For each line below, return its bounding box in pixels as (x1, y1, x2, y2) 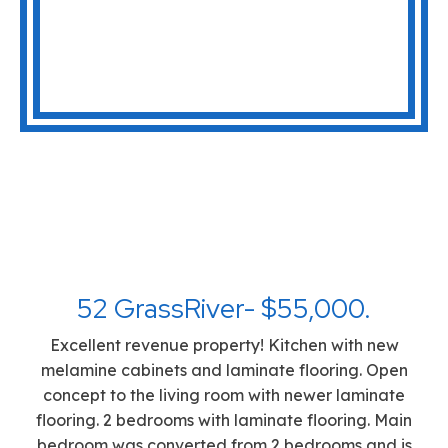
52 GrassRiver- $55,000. (77, 290, 371, 326)
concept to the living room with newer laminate (43, 384, 405, 405)
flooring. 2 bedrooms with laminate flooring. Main (36, 409, 412, 430)
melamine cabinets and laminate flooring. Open (40, 359, 408, 380)
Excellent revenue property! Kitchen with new (49, 334, 399, 355)
